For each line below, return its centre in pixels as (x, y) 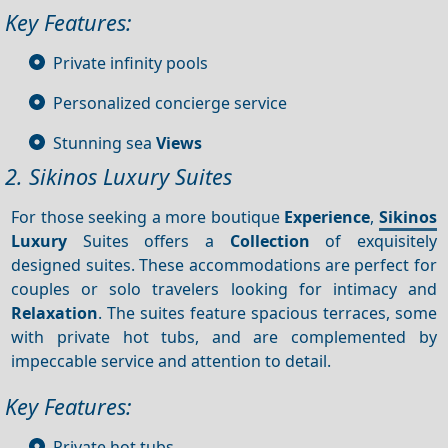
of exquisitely (373, 240)
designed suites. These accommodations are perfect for (224, 264)
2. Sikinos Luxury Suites (118, 176)
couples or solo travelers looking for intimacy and (224, 288)
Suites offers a (148, 240)
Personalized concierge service (170, 102)
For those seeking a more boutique (148, 216)
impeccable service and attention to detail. (171, 360)
